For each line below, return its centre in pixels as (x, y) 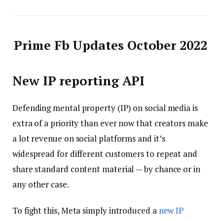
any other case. (41, 184)
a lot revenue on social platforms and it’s (89, 138)
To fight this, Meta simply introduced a (86, 210)
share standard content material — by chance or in (106, 169)
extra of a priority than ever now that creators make (110, 123)
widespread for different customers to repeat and (105, 153)
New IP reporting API (79, 81)
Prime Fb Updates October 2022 (110, 45)
